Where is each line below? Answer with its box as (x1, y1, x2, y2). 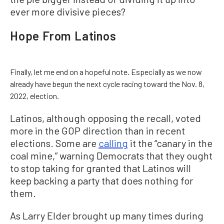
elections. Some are (10, 137, 98, 149)
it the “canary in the (128, 137, 212, 149)
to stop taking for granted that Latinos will (10, 162, 191, 174)
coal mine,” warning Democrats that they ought (10, 149, 212, 161)
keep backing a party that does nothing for (10, 174, 193, 186)
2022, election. (10, 91, 59, 100)
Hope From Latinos (10, 28, 116, 43)
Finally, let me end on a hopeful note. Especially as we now (10, 67, 202, 76)
